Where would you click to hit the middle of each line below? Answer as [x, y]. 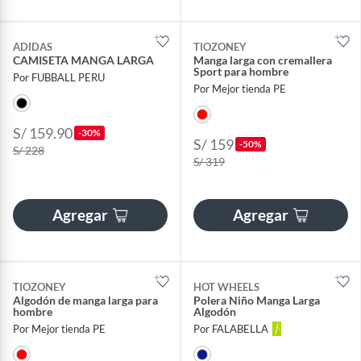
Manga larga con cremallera [263, 60]
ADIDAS [33, 46]
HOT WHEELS [226, 286]
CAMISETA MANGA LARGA [83, 60]
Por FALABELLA [231, 329]
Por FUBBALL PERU [59, 77]
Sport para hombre [241, 71]
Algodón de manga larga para [85, 300]
